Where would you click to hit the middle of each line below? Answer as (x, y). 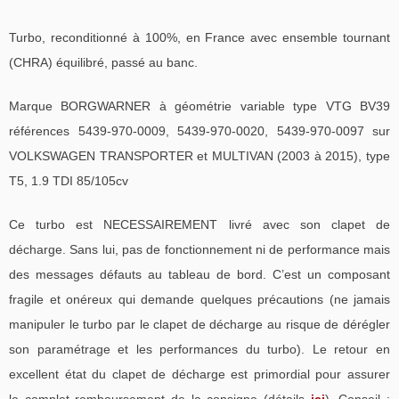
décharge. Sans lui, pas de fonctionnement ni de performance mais (199, 249)
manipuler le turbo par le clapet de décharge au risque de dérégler (199, 324)
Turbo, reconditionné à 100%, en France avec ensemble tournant (199, 37)
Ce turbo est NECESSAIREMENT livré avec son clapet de (199, 224)
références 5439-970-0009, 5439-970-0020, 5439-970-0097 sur (199, 130)
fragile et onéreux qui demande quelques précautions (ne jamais (199, 299)
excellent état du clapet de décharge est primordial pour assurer (199, 374)
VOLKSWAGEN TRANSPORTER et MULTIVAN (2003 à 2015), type (199, 155)
